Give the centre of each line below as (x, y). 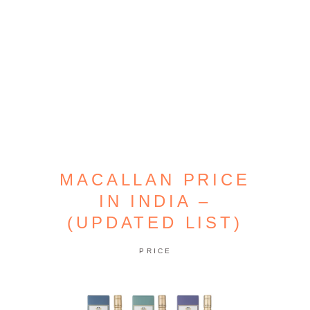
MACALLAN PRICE (155, 180)
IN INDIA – (155, 201)
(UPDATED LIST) (155, 222)
